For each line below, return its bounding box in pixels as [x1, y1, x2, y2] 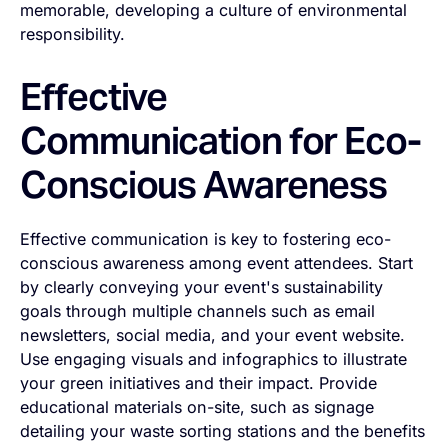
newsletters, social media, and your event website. [20, 325, 406, 346]
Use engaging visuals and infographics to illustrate [20, 349, 408, 370]
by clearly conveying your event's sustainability [20, 277, 384, 298]
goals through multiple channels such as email [20, 301, 376, 322]
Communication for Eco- [20, 116, 421, 164]
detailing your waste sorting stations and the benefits [20, 421, 426, 442]
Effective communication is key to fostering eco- [20, 229, 392, 250]
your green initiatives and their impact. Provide [20, 373, 378, 394]
